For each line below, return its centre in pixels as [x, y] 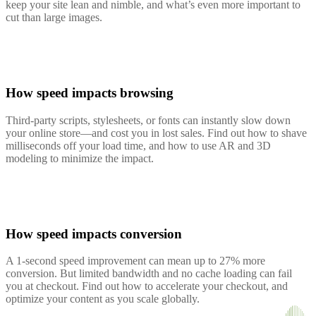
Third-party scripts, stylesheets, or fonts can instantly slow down [148, 120]
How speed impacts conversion [94, 233]
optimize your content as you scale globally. [103, 299]
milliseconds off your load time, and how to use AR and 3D [138, 145]
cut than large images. [54, 18]
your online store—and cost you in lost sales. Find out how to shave [156, 133]
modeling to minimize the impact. [80, 158]
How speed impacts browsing [90, 93]
